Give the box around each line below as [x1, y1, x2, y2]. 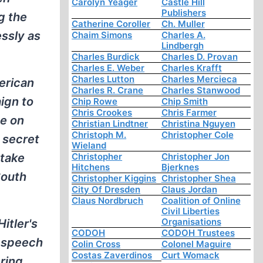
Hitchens [72, 161, 110, 173]
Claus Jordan [161, 184, 217, 195]
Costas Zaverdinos [72, 249, 153, 261]
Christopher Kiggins [72, 173, 157, 184]
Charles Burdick [72, 51, 140, 63]
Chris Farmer [161, 107, 217, 119]
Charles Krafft [161, 62, 222, 74]
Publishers [161, 7, 206, 19]
